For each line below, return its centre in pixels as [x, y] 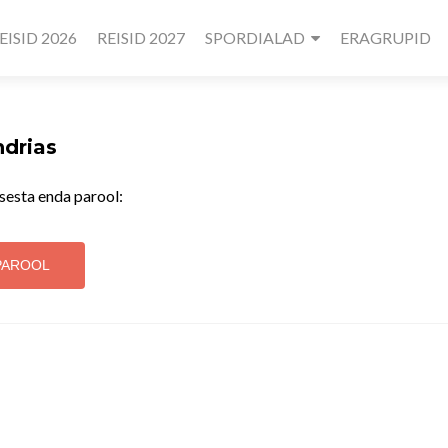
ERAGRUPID [386, 37]
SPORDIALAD [255, 37]
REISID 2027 [141, 37]
